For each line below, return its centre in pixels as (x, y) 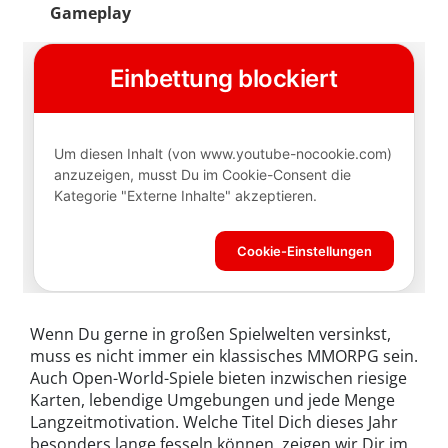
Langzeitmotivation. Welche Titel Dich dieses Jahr (214, 421)
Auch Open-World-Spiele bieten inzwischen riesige (218, 377)
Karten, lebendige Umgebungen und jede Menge (212, 399)
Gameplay (90, 13)
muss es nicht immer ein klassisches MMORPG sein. (224, 355)
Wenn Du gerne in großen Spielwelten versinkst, (210, 333)
